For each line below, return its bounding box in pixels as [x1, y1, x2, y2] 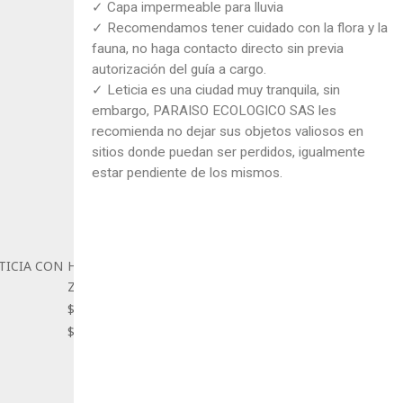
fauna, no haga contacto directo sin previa [91, 40, 344, 58]
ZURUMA [67, 277, 120, 295]
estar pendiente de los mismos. [91, 165, 282, 182]
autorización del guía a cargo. [91, 61, 266, 78]
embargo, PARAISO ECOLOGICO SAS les [91, 103, 336, 120]
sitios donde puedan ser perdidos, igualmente [91, 144, 365, 161]
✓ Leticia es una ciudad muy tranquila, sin [91, 82, 340, 99]
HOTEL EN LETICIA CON [67, 256, 212, 274]
